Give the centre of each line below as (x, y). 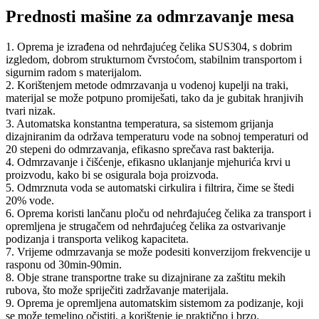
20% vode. (30, 200)
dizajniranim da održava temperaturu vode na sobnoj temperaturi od (157, 136)
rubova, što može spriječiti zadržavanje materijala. (117, 290)
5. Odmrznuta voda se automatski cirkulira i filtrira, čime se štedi (150, 187)
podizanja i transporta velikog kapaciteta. (97, 239)
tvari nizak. (31, 110)
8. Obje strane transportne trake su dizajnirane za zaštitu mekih (146, 277)
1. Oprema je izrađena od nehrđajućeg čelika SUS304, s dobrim (149, 46)
